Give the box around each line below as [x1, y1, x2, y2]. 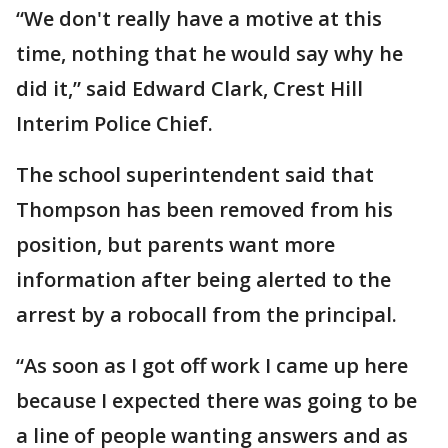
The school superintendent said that [16, 161, 374, 188]
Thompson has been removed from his [16, 196, 393, 223]
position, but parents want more [16, 231, 335, 258]
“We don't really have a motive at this [16, 5, 382, 32]
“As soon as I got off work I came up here [16, 352, 408, 379]
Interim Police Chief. [16, 110, 213, 137]
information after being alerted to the [16, 266, 391, 293]
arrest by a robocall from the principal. [16, 301, 397, 328]
